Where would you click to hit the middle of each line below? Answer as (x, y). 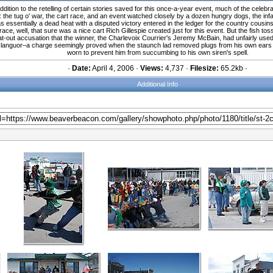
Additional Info (158, 84)
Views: (152, 68)
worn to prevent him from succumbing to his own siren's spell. (158, 52)
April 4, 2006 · (115, 68)
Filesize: (204, 68)
